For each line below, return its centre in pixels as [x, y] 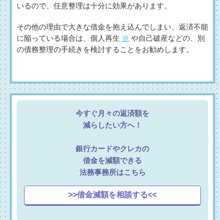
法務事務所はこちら [112, 172]
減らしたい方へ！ [112, 125]
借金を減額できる [112, 161]
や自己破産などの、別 [167, 39]
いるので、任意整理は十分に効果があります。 [94, 6]
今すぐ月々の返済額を [112, 113]
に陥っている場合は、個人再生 [69, 39]
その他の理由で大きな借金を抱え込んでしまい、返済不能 [112, 27]
